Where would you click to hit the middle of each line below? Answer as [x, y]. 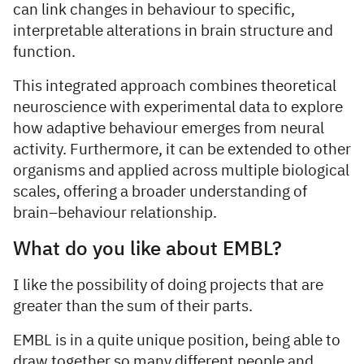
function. [48, 52]
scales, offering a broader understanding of [160, 192]
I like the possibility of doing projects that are [168, 285]
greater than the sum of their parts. [134, 306]
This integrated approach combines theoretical [175, 86]
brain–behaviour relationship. [115, 213]
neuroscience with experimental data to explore [178, 107]
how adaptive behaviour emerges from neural [169, 128]
